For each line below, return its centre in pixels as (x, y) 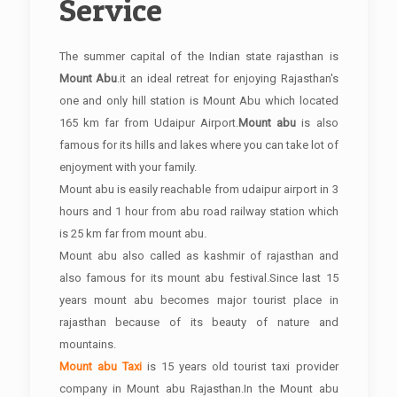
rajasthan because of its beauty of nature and (198, 322)
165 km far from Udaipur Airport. (149, 123)
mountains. (87, 344)
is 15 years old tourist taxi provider (242, 366)
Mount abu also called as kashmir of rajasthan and (198, 256)
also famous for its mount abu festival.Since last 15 (198, 278)
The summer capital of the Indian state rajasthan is (198, 56)
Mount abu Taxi (103, 366)
